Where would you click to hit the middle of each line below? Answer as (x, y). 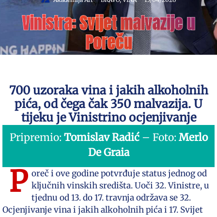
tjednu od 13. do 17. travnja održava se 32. (111, 198)
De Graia (108, 152)
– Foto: (159, 137)
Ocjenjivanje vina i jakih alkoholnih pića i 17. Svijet (103, 210)
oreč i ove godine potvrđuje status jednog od (119, 173)
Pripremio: (37, 137)
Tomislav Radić (101, 137)
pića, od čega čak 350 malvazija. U (108, 104)
